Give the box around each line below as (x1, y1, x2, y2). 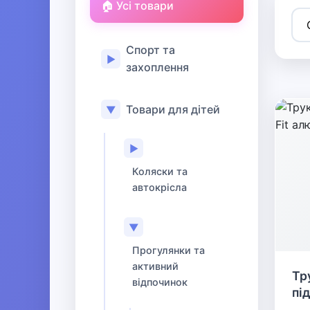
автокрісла (132, 181, 187, 193)
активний (132, 260, 179, 272)
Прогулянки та (132, 244, 205, 256)
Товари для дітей (126, 102, 220, 116)
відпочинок (132, 276, 188, 288)
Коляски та (132, 165, 188, 177)
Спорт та (126, 43, 175, 57)
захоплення (126, 60, 189, 74)
